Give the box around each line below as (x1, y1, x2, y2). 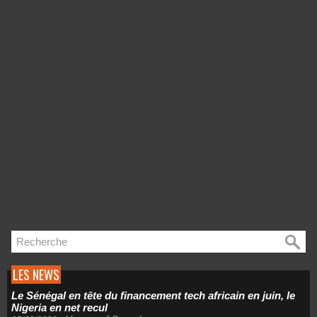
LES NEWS (13, 265, 59, 284)
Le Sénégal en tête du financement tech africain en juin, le (11, 289, 295, 301)
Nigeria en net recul (11, 301, 108, 313)
